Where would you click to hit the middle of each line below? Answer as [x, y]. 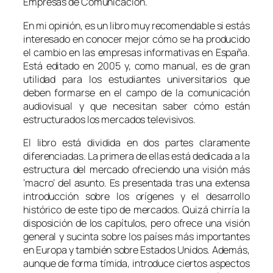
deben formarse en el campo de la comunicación [136, 92]
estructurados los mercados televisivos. [110, 119]
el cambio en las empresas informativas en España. [136, 52]
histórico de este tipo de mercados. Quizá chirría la [136, 209]
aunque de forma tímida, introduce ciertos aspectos [136, 263]
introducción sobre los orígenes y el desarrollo [136, 196]
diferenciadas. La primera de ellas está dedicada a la [136, 156]
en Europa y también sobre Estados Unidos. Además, [136, 250]
